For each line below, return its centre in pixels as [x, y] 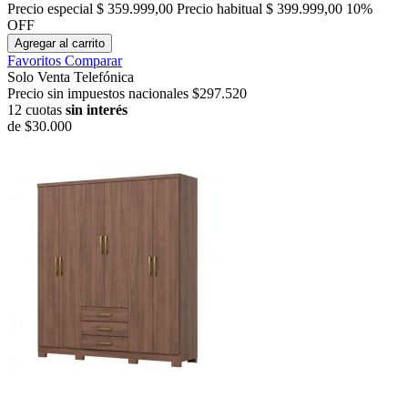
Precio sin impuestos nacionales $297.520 [127, 94]
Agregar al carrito [60, 44]
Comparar [93, 61]
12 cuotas [36, 110]
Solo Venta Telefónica [71, 77]
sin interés [97, 110]
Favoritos [34, 61]
